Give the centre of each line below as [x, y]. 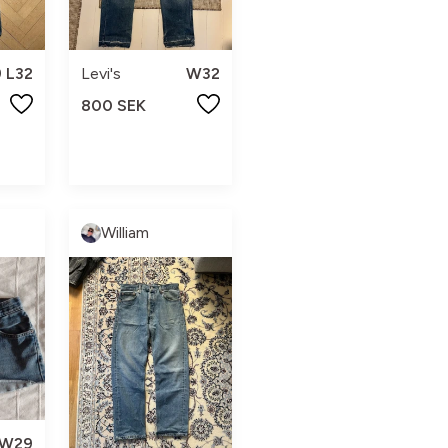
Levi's [100, 74]
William [124, 232]
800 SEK [113, 106]
